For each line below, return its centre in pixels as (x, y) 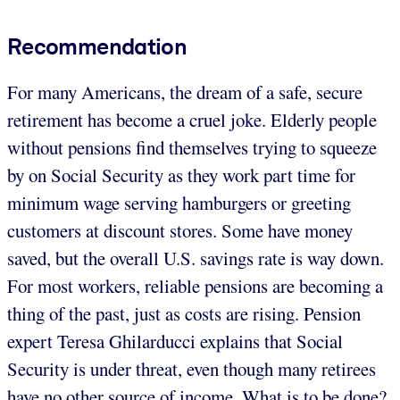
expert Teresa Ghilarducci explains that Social (175, 341)
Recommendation (97, 46)
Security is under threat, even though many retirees (192, 368)
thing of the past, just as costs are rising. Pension (184, 313)
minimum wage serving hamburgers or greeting (179, 202)
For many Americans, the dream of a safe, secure (185, 92)
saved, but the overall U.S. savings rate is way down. (196, 258)
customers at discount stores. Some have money (180, 230)
